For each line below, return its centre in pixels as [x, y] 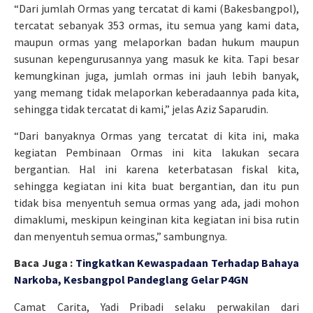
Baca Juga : [45, 263]
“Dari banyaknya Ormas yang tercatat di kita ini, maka [156, 135]
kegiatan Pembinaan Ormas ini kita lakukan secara [156, 152]
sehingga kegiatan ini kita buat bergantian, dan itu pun [156, 185]
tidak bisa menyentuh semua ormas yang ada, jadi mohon [156, 202]
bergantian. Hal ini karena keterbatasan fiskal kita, [156, 169]
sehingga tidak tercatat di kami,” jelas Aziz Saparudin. [141, 109]
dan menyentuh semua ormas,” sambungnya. [121, 236]
